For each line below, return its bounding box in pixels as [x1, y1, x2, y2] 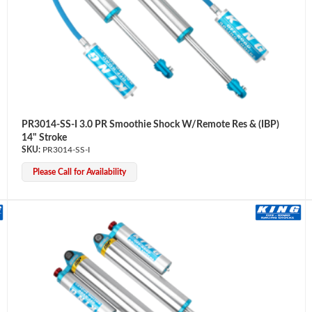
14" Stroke [21, 132, 67, 143]
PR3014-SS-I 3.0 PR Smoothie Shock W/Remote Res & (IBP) [21, 119, 279, 130]
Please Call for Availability [32, 167, 126, 176]
